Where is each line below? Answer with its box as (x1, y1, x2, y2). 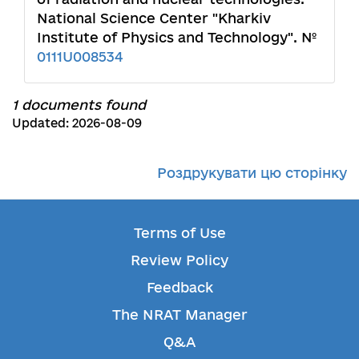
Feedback (146, 279, 213, 295)
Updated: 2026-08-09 (12, 115, 142, 130)
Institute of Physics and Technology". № (37, 29, 317, 45)
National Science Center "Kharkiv (37, 10, 271, 26)
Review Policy (131, 252, 228, 268)
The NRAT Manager (111, 306, 248, 322)
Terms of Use (133, 224, 226, 240)
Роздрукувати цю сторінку (157, 164, 347, 180)
